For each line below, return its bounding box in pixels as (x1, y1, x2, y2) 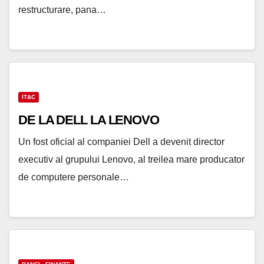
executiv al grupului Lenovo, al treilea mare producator (18, 154, 245, 165)
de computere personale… (18, 172, 129, 183)
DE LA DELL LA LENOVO (18, 113, 159, 128)
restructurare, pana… (18, 5, 106, 15)
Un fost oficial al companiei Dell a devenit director (18, 137, 225, 147)
